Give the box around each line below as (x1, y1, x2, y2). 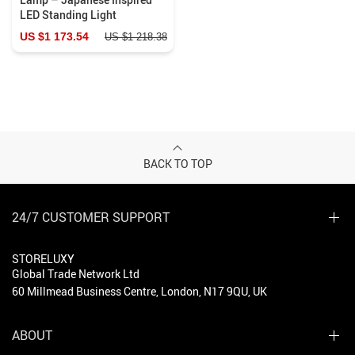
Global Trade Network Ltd (12, 265, 139, 281)
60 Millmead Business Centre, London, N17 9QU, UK (12, 283, 267, 299)
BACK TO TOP (143, 155, 212, 171)
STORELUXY (12, 250, 74, 266)
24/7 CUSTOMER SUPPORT (12, 208, 170, 226)
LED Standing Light (20, 6, 116, 22)
